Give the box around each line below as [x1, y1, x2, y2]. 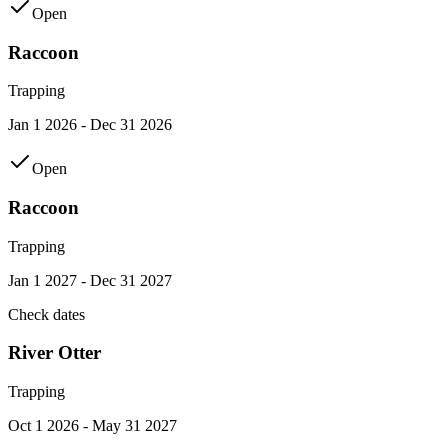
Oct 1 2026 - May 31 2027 [8, 417, 177, 435]
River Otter [8, 342, 101, 364]
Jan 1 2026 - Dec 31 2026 [8, 116, 172, 134]
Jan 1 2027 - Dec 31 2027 [8, 271, 172, 289]
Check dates [8, 305, 85, 323]
